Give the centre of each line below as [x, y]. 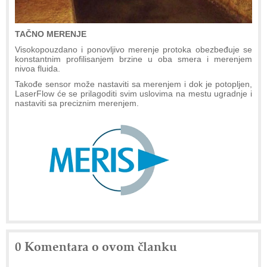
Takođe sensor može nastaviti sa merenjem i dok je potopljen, [133, 84]
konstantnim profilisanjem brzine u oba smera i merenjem [133, 59]
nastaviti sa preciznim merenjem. [77, 103]
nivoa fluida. [38, 68]
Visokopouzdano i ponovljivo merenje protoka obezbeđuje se [133, 49]
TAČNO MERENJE [51, 34]
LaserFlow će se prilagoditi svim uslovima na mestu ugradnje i [133, 93]
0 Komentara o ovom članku [96, 246]
